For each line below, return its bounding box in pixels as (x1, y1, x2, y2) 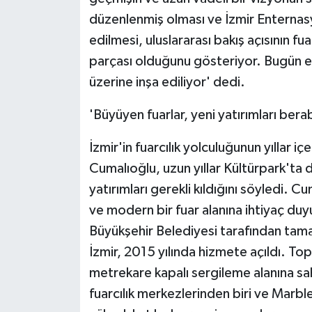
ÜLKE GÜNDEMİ (37, 6, 127, 18)
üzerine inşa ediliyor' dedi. (88, 75, 245, 90)
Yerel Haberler (37, 113, 120, 125)
